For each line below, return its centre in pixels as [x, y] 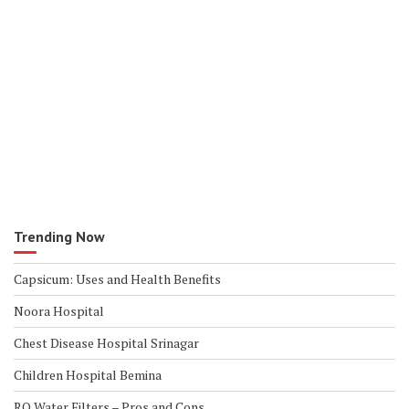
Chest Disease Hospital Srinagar [106, 343]
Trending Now [59, 236]
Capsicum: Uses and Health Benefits [117, 279]
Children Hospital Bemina [88, 375]
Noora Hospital [59, 311]
